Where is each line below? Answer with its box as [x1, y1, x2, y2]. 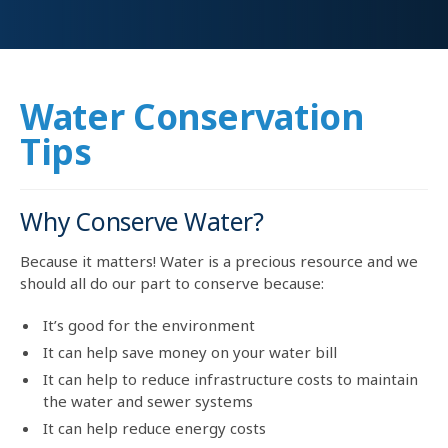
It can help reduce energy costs [43, 417, 266, 438]
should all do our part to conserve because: [20, 272, 324, 293]
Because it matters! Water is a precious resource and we [20, 250, 418, 271]
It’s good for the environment [43, 314, 255, 335]
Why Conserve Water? [20, 205, 264, 238]
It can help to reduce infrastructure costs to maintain [43, 368, 418, 389]
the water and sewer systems [43, 390, 253, 411]
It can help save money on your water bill [43, 341, 337, 362]
